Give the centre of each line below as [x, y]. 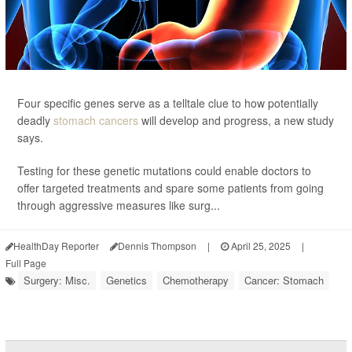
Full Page [26, 263]
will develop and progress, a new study [236, 120]
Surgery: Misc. [57, 280]
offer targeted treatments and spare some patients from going [170, 188]
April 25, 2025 [260, 246]
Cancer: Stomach [284, 280]
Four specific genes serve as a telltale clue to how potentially [168, 103]
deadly [35, 120]
